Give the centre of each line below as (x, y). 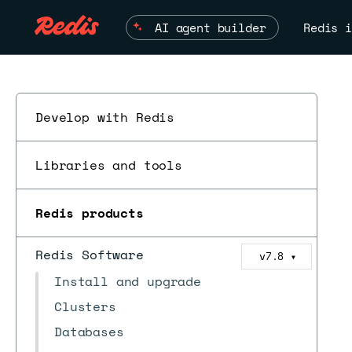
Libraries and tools (109, 165)
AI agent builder (211, 27)
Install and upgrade (128, 281)
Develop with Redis (105, 117)
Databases (89, 332)
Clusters (85, 306)
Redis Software (90, 255)
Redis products (90, 213)
